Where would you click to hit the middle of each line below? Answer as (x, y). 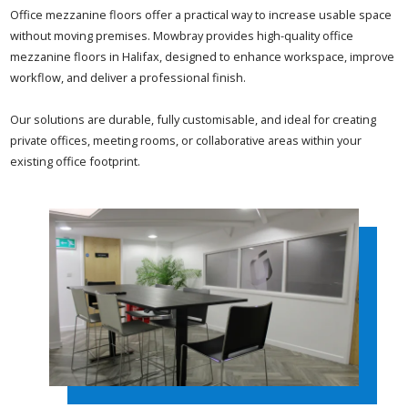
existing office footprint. (76, 162)
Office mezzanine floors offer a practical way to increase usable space (201, 15)
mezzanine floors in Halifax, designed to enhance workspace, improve (203, 57)
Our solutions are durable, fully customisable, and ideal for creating (194, 120)
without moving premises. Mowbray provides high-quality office (182, 36)
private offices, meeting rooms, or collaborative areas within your (186, 141)
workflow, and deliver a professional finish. (128, 78)
